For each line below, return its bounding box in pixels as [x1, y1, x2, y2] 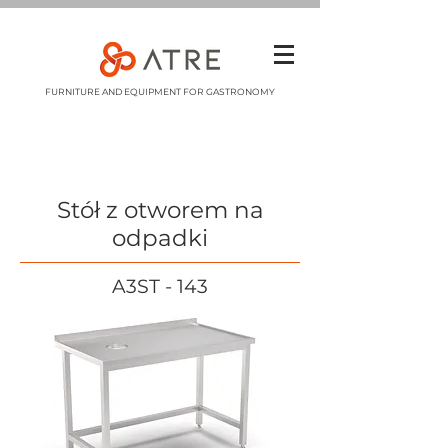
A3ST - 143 [112, 275, 208, 298]
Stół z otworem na [56, 196, 264, 224]
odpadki [112, 224, 208, 252]
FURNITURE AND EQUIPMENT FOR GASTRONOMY [45, 86, 275, 97]
